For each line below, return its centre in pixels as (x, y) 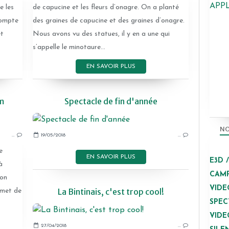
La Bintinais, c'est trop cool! (111, 192)
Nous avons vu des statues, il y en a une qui (101, 34)
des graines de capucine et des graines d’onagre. (109, 21)
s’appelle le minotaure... (69, 47)
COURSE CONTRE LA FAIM (124, 138)
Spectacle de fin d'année (111, 101)
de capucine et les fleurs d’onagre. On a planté (106, 7)
